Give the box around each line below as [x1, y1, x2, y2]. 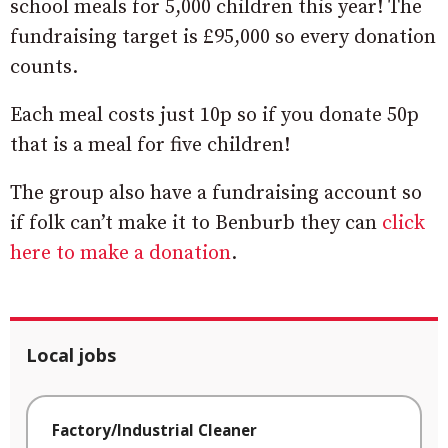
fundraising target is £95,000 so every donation [10, 24, 436, 50]
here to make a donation [10, 240, 231, 266]
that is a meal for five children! [10, 132, 290, 158]
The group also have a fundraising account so [10, 180, 422, 206]
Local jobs [26, 342, 116, 367]
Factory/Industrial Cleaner [52, 419, 257, 440]
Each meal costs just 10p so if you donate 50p [10, 102, 419, 128]
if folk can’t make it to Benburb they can [10, 210, 382, 236]
